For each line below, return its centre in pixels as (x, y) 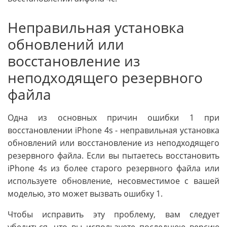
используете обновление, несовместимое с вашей (113, 181)
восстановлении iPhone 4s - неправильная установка (113, 130)
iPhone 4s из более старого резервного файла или (113, 168)
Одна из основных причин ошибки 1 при (113, 118)
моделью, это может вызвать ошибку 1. (85, 194)
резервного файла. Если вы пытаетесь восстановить (113, 156)
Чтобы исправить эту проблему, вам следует (113, 215)
